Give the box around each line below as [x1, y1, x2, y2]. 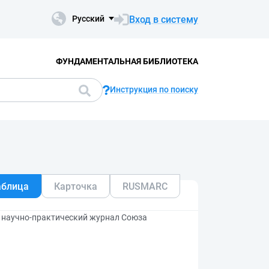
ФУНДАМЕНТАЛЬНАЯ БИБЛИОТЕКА [55, 56, 198, 66]
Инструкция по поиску [110, 85, 198, 94]
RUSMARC [122, 180, 168, 192]
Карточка [54, 180, 97, 192]
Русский [72, 14, 104, 23]
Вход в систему [129, 13, 198, 25]
